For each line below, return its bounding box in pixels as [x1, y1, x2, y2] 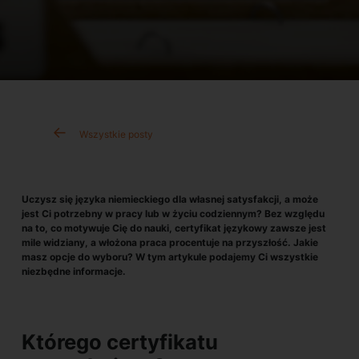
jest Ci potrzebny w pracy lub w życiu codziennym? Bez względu [22, 208, 325, 220]
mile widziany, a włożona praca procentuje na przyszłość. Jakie [22, 236, 318, 248]
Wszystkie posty [79, 128, 153, 140]
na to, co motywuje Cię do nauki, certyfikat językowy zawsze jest [22, 222, 326, 234]
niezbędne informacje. [22, 265, 126, 277]
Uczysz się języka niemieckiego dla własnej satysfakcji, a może [22, 193, 318, 205]
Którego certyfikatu [22, 329, 218, 354]
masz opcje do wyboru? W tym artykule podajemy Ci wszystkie [22, 251, 318, 263]
